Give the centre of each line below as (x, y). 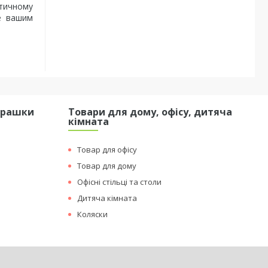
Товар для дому (107, 166)
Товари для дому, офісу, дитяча (150, 112)
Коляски (93, 214)
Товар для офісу (107, 150)
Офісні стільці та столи (120, 182)
